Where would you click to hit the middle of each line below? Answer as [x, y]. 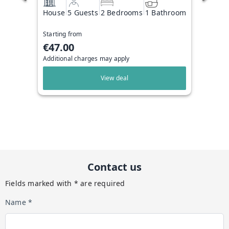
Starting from [63, 34]
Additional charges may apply [86, 58]
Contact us [114, 167]
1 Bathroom [165, 12]
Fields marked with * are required [65, 183]
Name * [19, 202]
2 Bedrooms [121, 12]
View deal [114, 78]
